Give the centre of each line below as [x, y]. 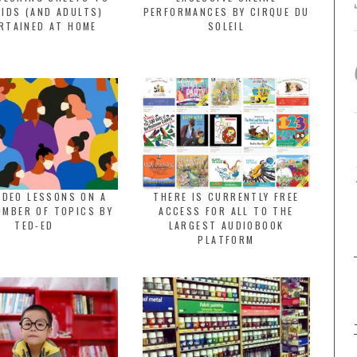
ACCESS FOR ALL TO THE [226, 211]
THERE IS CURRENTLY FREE [226, 196]
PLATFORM [226, 239]
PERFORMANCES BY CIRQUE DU [226, 12]
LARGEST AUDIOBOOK [226, 225]
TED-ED [34, 225]
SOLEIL [226, 26]
